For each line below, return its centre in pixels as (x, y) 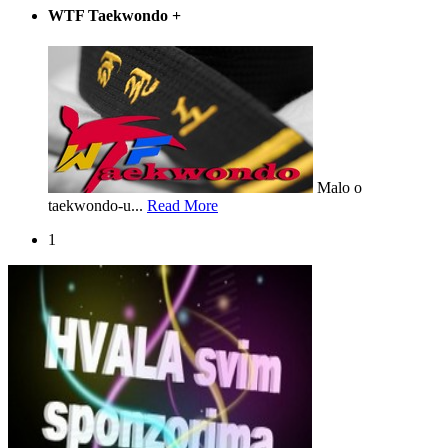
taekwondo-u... (97, 206)
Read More (182, 206)
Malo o (337, 188)
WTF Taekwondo (110, 15)
